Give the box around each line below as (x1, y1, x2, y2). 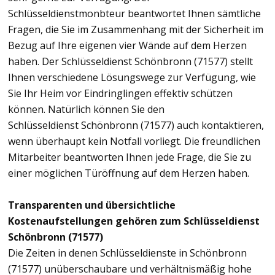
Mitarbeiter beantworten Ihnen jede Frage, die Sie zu (8, 150, 251, 164)
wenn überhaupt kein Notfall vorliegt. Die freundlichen (8, 134, 260, 148)
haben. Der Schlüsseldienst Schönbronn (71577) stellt (8, 54, 253, 68)
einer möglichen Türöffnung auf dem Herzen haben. (8, 166, 249, 180)
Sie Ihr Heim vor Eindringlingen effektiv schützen (8, 86, 233, 100)
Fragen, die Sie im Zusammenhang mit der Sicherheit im (8, 22, 263, 36)
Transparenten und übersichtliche (8, 198, 176, 212)
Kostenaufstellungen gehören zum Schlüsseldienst (8, 214, 260, 228)
